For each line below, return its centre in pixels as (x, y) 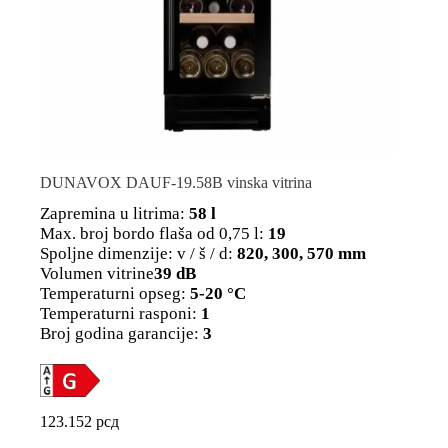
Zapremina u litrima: (112, 213)
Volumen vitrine (97, 273)
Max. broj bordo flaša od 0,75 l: (152, 233)
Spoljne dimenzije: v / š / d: (138, 253)
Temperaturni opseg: (113, 293)
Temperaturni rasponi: (118, 313)
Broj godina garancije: (119, 333)
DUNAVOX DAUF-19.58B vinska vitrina (176, 182)
